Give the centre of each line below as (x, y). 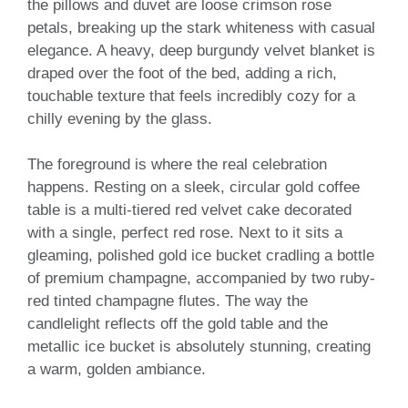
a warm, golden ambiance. (117, 370)
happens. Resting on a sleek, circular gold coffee (194, 188)
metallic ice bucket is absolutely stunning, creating (199, 347)
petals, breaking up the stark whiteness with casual (201, 27)
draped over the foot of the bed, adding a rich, (182, 73)
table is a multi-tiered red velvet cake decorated (189, 210)
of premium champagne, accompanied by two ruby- (201, 279)
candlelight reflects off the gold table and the (178, 324)
